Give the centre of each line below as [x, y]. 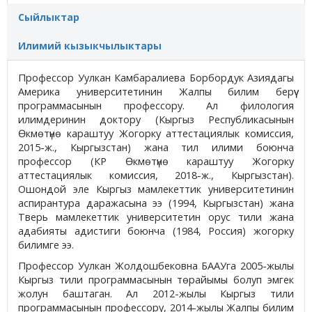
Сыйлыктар [49, 17]
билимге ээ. [47, 245]
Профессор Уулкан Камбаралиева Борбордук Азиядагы [156, 78]
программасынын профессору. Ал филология [156, 106]
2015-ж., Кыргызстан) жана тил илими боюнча [156, 148]
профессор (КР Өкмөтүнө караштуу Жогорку [156, 162]
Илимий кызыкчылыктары [90, 46]
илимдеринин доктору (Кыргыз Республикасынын [156, 120]
